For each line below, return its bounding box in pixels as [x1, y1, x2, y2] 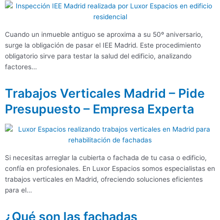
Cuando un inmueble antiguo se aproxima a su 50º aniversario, [5, 30, 203, 39]
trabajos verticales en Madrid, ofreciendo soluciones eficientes [5, 175, 203, 183]
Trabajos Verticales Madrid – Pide [5, 86, 205, 101]
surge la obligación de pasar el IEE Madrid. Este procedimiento [5, 41, 201, 50]
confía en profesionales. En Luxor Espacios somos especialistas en [5, 164, 215, 172]
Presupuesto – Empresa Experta [5, 102, 194, 117]
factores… [5, 63, 37, 71]
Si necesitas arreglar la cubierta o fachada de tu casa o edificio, [5, 153, 207, 162]
